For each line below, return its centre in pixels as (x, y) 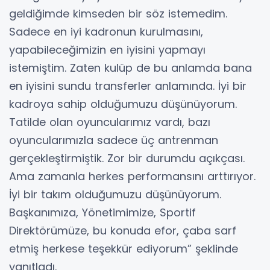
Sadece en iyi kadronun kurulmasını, (106, 32)
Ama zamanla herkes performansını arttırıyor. (132, 177)
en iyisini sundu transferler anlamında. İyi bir (128, 86)
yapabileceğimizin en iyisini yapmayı (107, 50)
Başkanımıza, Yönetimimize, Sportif (102, 213)
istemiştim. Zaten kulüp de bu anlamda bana (130, 68)
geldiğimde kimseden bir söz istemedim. (118, 14)
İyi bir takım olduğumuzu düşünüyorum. (115, 195)
